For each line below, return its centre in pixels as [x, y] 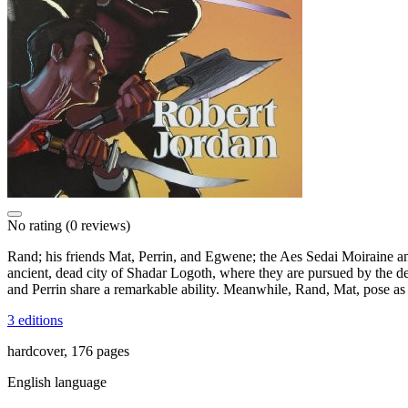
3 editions [35, 320]
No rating [35, 225]
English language [57, 382]
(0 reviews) [96, 225]
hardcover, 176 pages [68, 351]
